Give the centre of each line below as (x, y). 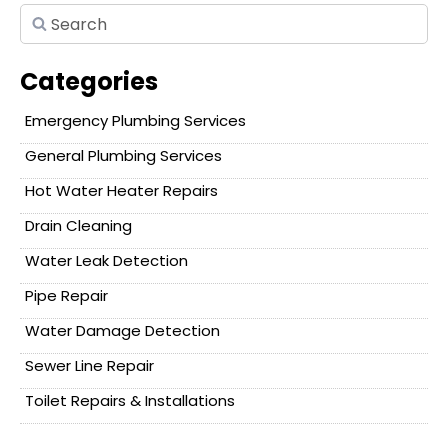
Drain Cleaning (78, 226)
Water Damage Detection (122, 331)
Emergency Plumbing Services (135, 121)
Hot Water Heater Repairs (121, 191)
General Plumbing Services (123, 156)
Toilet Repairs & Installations (130, 401)
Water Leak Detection (106, 261)
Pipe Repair (66, 296)
